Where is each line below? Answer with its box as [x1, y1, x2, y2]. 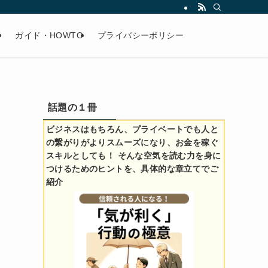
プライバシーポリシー [98, 31, 184, 40]
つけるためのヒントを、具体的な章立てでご [46, 164, 218, 173]
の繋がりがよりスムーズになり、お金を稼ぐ [46, 138, 218, 147]
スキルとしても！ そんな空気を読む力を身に [46, 151, 221, 160]
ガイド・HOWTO [15, 31, 84, 40]
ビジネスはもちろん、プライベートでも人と [46, 124, 218, 134]
